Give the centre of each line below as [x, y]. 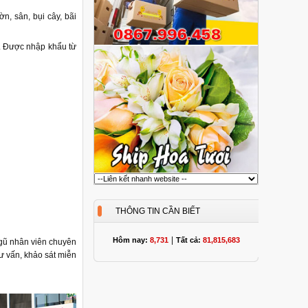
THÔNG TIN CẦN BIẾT [158, 211]
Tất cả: [189, 240]
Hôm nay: [131, 240]
